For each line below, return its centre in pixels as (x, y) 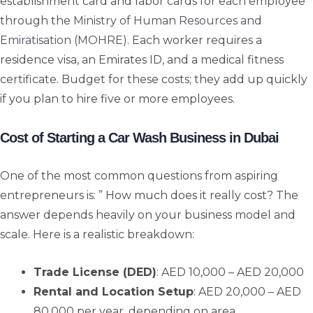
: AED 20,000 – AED (247, 292)
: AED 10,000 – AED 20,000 (230, 272)
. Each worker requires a (195, 41)
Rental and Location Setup (114, 292)
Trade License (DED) (95, 272)
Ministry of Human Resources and (168, 21)
